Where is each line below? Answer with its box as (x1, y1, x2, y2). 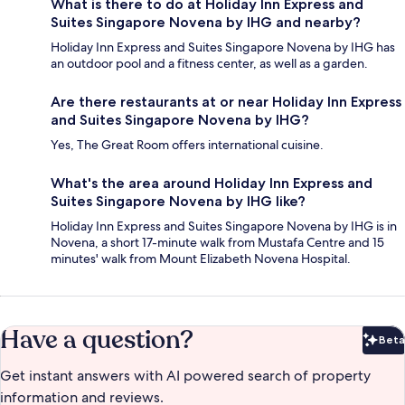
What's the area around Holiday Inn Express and (51, 174, 372, 193)
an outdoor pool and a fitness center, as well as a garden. (51, 55, 368, 72)
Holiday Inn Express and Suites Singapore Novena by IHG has (51, 39, 395, 56)
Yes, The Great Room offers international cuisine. (51, 137, 324, 154)
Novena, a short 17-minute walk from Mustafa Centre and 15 (51, 234, 384, 251)
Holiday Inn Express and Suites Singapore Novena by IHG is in (51, 218, 397, 235)
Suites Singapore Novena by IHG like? (51, 193, 306, 211)
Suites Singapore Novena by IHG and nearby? (51, 14, 361, 32)
